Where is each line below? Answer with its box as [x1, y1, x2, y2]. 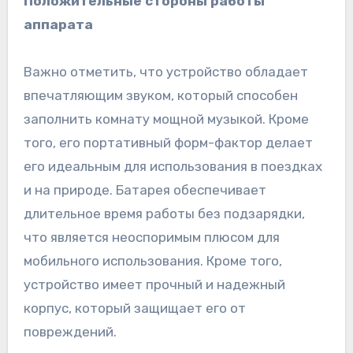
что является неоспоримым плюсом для [23, 229, 280, 245]
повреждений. [23, 323, 117, 340]
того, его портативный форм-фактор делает [23, 134, 313, 150]
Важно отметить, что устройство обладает [23, 63, 308, 80]
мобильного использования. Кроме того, [23, 252, 282, 269]
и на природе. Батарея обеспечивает [23, 181, 266, 198]
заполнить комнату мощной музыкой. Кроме [23, 110, 309, 127]
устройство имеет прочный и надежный [23, 276, 285, 292]
